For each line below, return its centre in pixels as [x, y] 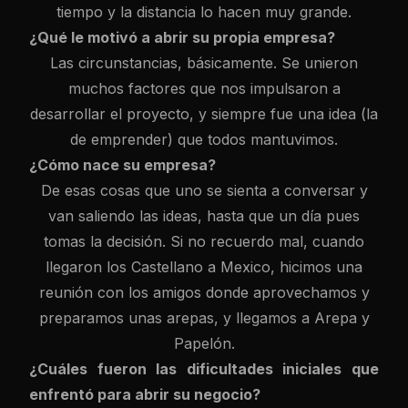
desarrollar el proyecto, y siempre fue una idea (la [204, 114]
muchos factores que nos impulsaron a [204, 88]
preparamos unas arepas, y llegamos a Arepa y [204, 318]
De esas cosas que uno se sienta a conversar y [204, 190]
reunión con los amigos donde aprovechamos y [204, 292]
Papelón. [204, 343]
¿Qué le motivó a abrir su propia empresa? [182, 37]
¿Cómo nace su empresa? [122, 165]
